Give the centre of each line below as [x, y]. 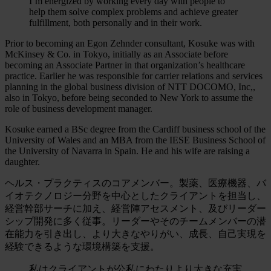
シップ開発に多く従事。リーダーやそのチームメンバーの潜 [135, 221]
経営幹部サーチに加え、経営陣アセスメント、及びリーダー [135, 208]
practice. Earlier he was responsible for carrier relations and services [134, 76]
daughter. [22, 162]
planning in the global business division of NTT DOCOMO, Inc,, [130, 87]
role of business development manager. [79, 108]
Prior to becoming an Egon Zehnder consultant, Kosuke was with [130, 43]
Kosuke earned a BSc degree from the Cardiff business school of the [135, 129]
